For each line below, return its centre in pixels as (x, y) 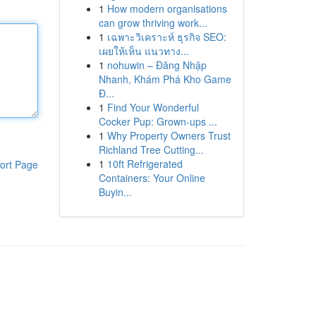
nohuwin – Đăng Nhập (157, 65)
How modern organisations (167, 8)
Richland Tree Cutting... (151, 150)
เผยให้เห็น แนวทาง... (144, 51)
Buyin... (115, 192)
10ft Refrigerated (145, 164)
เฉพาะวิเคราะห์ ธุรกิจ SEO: (166, 37)
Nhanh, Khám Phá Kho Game (165, 79)
